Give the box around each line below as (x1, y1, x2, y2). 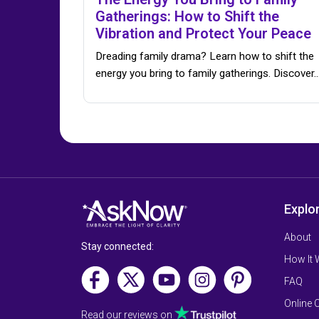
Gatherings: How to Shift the (95, 8, 279, 26)
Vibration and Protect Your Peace (95, 25, 311, 43)
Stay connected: (81, 240, 154, 252)
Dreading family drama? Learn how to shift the (95, 50, 314, 63)
